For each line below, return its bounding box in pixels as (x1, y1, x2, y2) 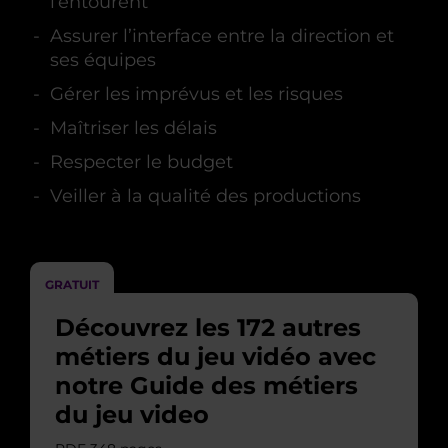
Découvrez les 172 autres (55, 313, 361, 342)
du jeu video (55, 400, 209, 429)
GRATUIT (45, 277, 99, 292)
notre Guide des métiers (55, 371, 358, 400)
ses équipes (50, 49, 156, 71)
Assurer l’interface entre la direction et (50, 25, 394, 47)
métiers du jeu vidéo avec (55, 342, 376, 371)
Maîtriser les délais (50, 117, 217, 139)
